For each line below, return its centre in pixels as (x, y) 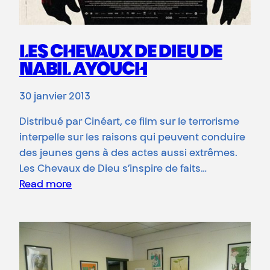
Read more (46, 185)
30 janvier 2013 (55, 97)
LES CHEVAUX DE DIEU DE (121, 53)
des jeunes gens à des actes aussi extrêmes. (128, 153)
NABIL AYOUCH (83, 70)
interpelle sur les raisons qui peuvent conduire (132, 138)
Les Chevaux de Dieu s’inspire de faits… (113, 169)
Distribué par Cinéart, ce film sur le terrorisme (129, 122)
